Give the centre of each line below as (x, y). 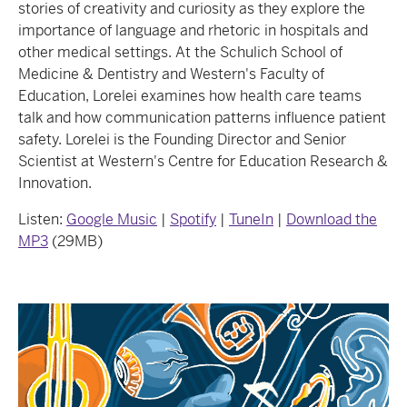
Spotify (193, 219)
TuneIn (251, 219)
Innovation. (55, 183)
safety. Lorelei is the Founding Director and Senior (182, 139)
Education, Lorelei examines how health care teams (190, 95)
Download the (332, 219)
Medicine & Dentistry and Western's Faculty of (171, 74)
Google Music (112, 219)
